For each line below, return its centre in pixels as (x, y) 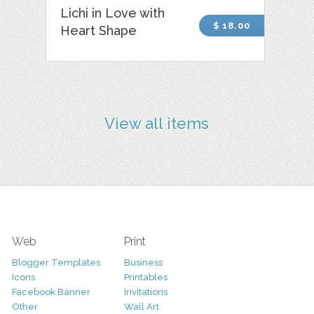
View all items (157, 123)
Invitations (145, 292)
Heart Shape (99, 30)
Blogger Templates (56, 262)
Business (143, 262)
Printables (145, 277)
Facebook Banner (51, 292)
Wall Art (141, 306)
